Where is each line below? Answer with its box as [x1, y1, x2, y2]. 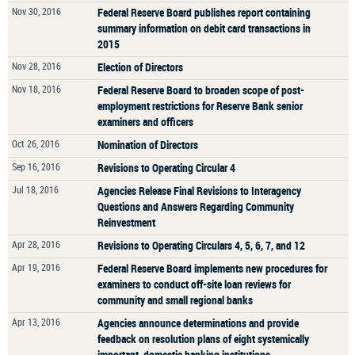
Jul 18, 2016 [12, 183, 59, 196]
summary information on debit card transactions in [97, 21, 311, 36]
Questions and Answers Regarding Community [97, 199, 294, 214]
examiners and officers [97, 114, 193, 129]
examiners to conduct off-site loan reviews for [97, 277, 291, 292]
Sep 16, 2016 [12, 160, 60, 173]
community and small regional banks [97, 292, 253, 307]
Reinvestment [97, 215, 155, 230]
